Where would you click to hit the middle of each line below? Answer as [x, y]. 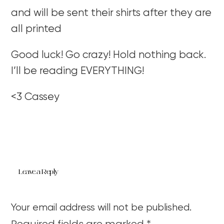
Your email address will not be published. [101, 207]
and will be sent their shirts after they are [111, 13]
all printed [36, 29]
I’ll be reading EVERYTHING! [78, 71]
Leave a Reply [38, 171]
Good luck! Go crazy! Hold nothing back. [109, 55]
